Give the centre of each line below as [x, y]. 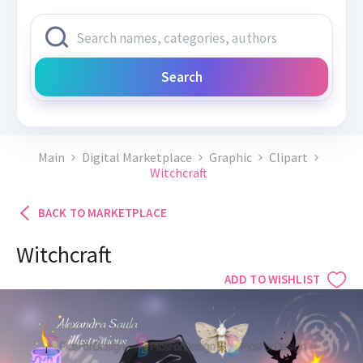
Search [181, 77]
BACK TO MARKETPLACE [102, 213]
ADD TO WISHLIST [272, 280]
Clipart [288, 158]
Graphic [231, 158]
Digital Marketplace [137, 158]
